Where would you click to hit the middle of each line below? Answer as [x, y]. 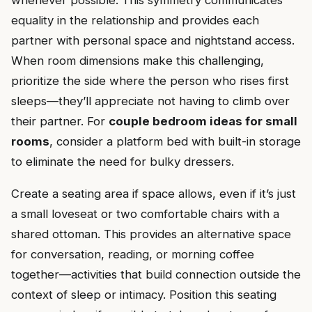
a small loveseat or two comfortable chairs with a [145, 213]
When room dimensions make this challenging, [138, 61]
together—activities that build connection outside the [156, 274]
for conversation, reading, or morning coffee [133, 254]
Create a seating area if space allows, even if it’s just [154, 193]
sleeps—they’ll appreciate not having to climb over [150, 101]
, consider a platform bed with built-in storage [175, 142]
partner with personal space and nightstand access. [153, 41]
